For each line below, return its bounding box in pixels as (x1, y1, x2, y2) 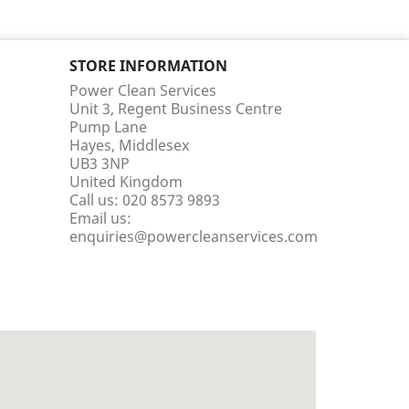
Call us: (69, 189, 122, 210)
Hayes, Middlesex (69, 134, 189, 155)
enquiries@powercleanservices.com (69, 225, 318, 246)
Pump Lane (69, 116, 147, 137)
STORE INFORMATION (69, 55, 227, 76)
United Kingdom (69, 171, 183, 192)
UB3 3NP (69, 152, 130, 173)
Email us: (69, 207, 131, 228)
